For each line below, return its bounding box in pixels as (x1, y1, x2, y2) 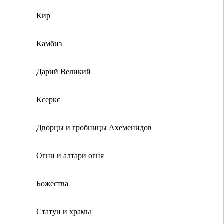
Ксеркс (36, 94, 60, 104)
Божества (36, 178, 68, 188)
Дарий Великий (36, 66, 91, 76)
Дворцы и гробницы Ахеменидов (36, 122, 152, 132)
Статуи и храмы (36, 206, 91, 216)
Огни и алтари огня (36, 150, 104, 160)
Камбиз (36, 38, 62, 48)
